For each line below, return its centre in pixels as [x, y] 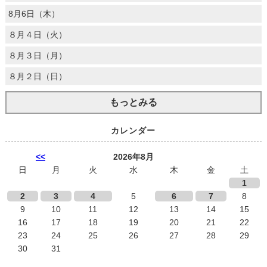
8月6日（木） [34, 14]
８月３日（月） [37, 56]
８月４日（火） [37, 35]
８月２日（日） [37, 77]
